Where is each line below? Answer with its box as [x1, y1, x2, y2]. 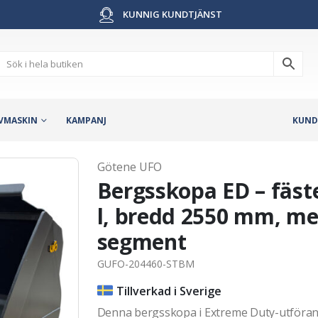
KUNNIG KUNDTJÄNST [121, 8, 222, 21]
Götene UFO [97, 158, 162, 175]
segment [97, 226, 187, 256]
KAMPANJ [66, 114, 106, 126]
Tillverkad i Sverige [116, 283, 221, 299]
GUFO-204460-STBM [97, 256, 194, 270]
